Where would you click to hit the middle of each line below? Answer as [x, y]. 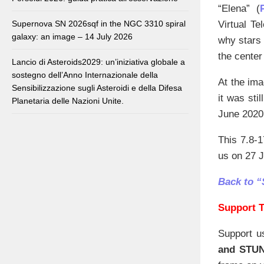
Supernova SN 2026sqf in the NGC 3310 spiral [99, 24]
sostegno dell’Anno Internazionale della [85, 75]
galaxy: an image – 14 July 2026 [72, 37]
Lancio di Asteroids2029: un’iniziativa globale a [98, 62]
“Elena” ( [239, 8]
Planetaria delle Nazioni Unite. [68, 101]
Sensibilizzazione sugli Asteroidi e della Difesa [97, 88]
